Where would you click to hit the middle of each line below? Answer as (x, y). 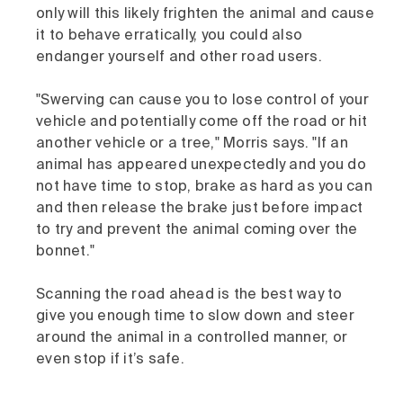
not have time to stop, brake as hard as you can (204, 188)
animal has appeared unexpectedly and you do (201, 166)
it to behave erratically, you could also (169, 36)
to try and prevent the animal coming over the (197, 231)
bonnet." (65, 252)
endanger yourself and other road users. (179, 58)
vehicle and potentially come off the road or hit (201, 123)
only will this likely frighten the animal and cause (205, 15)
